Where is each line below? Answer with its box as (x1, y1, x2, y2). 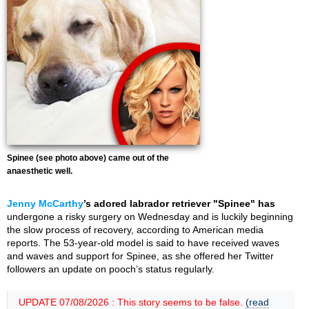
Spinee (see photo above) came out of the (7, 153, 169, 163)
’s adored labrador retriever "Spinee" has (83, 198, 275, 209)
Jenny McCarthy (7, 198, 83, 209)
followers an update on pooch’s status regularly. (7, 263, 215, 275)
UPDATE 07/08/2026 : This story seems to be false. (19, 297, 246, 308)
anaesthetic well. (7, 166, 72, 176)
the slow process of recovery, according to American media (7, 224, 263, 235)
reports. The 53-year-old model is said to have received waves (7, 237, 279, 248)
